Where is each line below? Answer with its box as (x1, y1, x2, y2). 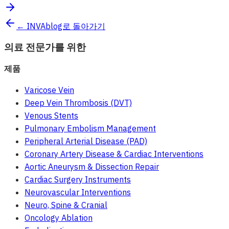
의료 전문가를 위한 (4, 41, 86, 54)
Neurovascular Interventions (25, 187, 131, 197)
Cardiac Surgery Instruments (25, 174, 131, 185)
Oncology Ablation (25, 212, 93, 223)
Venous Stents (25, 110, 78, 121)
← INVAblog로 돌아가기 (16, 20, 105, 31)
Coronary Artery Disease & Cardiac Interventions (25, 148, 203, 159)
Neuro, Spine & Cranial (25, 199, 107, 210)
